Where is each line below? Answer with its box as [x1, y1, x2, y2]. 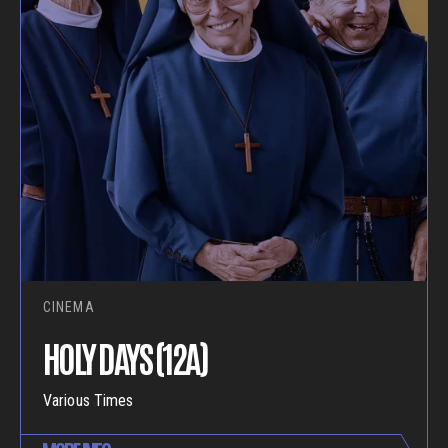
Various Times [43, 390, 134, 410]
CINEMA [43, 299, 95, 316]
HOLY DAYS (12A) [43, 333, 208, 381]
